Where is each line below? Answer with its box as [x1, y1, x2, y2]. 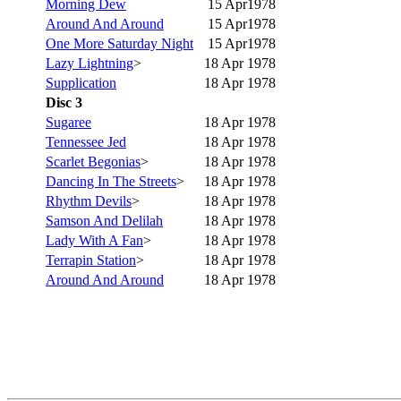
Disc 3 [46, 94, 82, 110]
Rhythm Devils [46, 192, 132, 209]
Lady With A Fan [46, 232, 143, 248]
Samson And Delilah [46, 212, 163, 228]
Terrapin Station [46, 252, 136, 268]
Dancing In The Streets [46, 173, 176, 189]
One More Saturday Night [46, 35, 193, 51]
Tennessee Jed [46, 133, 126, 149]
